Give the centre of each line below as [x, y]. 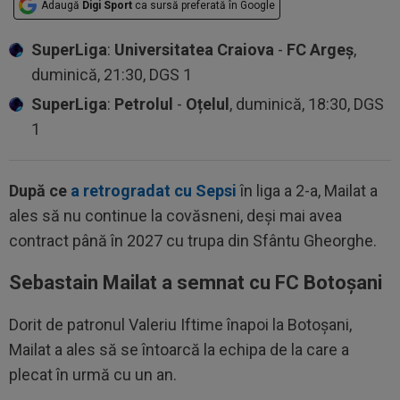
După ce [40, 190]
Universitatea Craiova [194, 49]
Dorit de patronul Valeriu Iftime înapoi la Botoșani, [180, 324]
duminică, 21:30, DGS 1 [112, 74]
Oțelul [208, 104]
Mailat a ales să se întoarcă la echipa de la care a [179, 349]
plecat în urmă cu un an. [93, 374]
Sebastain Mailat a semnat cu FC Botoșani [196, 282]
